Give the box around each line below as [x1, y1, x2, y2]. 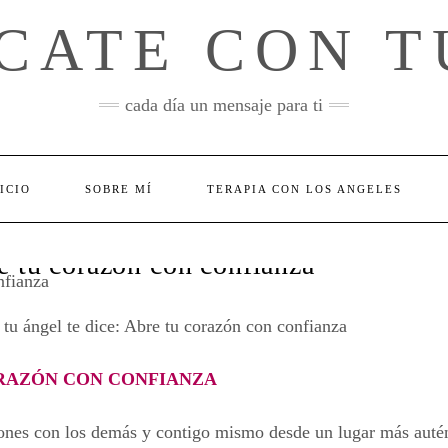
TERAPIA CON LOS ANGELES [206, 183, 402, 195]
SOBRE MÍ [84, 183, 153, 195]
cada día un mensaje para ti [125, 95, 323, 115]
